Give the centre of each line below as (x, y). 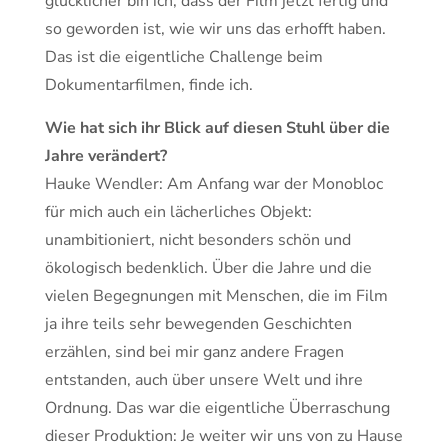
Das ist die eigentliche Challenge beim (184, 57)
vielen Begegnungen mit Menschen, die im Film (216, 296)
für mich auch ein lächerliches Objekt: (178, 212)
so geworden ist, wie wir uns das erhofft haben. (215, 29)
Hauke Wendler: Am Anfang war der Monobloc (214, 184)
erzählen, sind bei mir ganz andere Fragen (194, 352)
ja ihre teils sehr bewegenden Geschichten (198, 324)
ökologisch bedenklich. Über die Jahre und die (208, 268)
